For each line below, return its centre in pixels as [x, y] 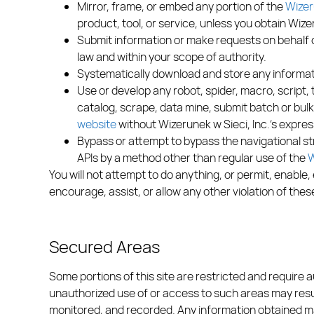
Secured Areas [104, 246]
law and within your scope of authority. [172, 57]
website [97, 124]
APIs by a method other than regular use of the [192, 158]
